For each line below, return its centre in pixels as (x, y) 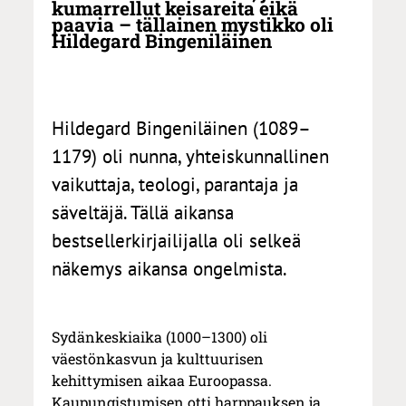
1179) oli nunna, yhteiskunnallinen (191, 155)
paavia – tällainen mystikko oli (193, 24)
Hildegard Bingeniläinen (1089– (182, 127)
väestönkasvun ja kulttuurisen (158, 358)
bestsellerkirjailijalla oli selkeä (177, 240)
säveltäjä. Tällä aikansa (143, 212)
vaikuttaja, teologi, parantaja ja (175, 184)
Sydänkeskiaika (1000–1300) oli (160, 336)
